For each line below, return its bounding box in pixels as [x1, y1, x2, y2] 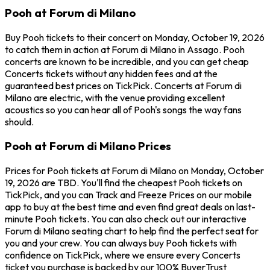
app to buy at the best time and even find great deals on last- [5, 201, 256, 213]
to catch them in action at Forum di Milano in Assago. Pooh [5, 43, 245, 55]
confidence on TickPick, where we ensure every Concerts [5, 249, 240, 262]
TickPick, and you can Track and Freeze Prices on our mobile [5, 189, 252, 201]
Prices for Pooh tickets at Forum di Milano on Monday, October [5, 165, 264, 177]
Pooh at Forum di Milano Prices [5, 139, 171, 154]
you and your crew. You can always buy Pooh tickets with [5, 237, 237, 250]
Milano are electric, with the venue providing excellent [5, 91, 225, 104]
